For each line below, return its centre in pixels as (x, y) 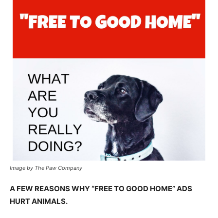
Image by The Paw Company (46, 168)
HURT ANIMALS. (39, 201)
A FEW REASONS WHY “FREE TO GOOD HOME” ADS (101, 188)
